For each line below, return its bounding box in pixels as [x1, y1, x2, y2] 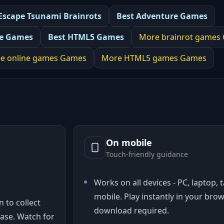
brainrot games [161, 31, 220, 42]
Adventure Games [136, 10, 207, 21]
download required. [94, 205, 169, 216]
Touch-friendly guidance [106, 149, 188, 159]
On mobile [106, 136, 152, 148]
